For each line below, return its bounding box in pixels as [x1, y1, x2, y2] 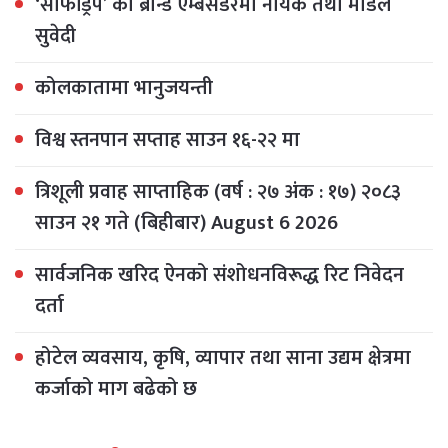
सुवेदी [35, 19, 76, 54]
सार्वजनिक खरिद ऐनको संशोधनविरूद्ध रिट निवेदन [35, 258, 404, 293]
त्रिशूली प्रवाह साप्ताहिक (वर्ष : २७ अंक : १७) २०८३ [35, 175, 401, 210]
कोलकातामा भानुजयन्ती [35, 71, 213, 106]
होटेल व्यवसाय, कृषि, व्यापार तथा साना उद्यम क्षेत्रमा [35, 341, 411, 376]
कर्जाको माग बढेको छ [35, 372, 197, 407]
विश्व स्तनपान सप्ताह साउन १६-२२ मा [35, 123, 300, 158]
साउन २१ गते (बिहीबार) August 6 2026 [35, 206, 338, 241]
